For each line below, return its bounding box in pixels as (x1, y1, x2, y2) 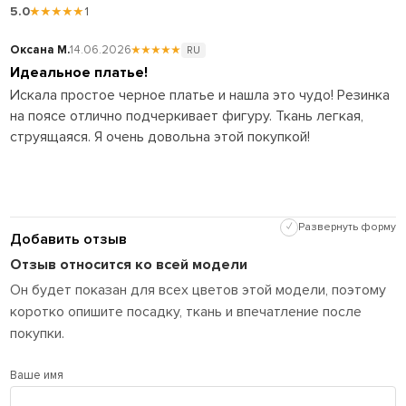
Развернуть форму (297, 219, 396, 234)
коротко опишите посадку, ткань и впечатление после (10, 302, 362, 321)
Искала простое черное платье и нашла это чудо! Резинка (10, 85, 391, 104)
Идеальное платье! (10, 63, 149, 82)
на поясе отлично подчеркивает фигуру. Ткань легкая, (10, 106, 364, 125)
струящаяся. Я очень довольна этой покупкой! (10, 127, 311, 146)
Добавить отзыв (10, 229, 128, 248)
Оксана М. (10, 42, 71, 57)
